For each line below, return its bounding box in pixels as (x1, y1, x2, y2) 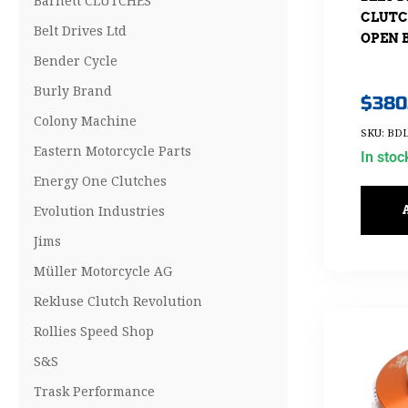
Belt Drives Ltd (34, 22, 127, 39)
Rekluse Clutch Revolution (34, 292, 202, 310)
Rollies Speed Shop (34, 322, 154, 340)
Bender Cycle (34, 52, 117, 69)
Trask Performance (34, 382, 155, 400)
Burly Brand (34, 82, 112, 99)
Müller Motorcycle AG (34, 262, 172, 280)
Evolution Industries (34, 202, 165, 219)
